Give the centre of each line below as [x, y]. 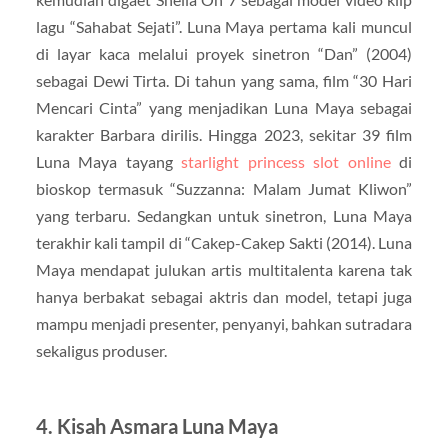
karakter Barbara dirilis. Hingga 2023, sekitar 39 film [224, 134]
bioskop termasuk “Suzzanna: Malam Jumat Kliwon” [224, 188]
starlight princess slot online [286, 161]
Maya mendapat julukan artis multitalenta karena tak [224, 269]
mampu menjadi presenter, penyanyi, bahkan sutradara [224, 323]
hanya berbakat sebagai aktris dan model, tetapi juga [224, 296]
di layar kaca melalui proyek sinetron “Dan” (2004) [224, 53]
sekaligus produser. [101, 350]
